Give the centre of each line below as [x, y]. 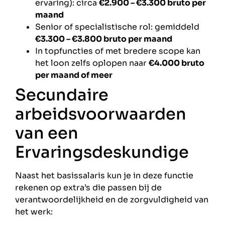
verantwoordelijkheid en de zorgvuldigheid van [112, 199]
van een [47, 133]
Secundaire [62, 95]
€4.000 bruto [177, 63]
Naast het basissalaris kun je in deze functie [104, 175]
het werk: [34, 211]
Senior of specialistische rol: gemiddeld [117, 27]
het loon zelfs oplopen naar [92, 63]
